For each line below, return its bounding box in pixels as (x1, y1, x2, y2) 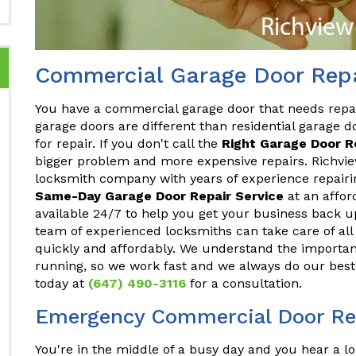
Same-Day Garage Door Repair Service (35, 188, 284, 203)
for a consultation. (186, 276, 302, 291)
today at (35, 276, 88, 291)
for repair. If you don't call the (35, 136, 222, 151)
